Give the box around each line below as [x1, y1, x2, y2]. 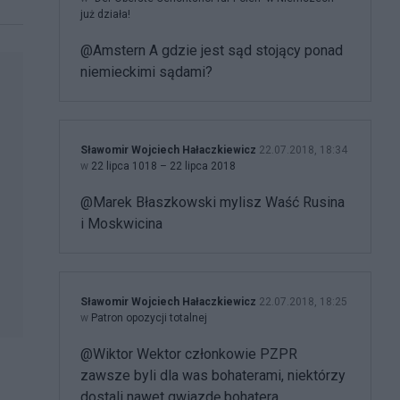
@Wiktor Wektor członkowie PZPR [80, 346, 297, 363]
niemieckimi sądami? [80, 63, 212, 81]
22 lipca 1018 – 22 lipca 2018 [91, 160, 236, 173]
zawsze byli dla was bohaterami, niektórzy [80, 367, 346, 385]
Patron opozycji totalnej [91, 312, 207, 325]
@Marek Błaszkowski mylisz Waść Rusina [80, 194, 345, 212]
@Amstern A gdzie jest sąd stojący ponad [80, 42, 343, 60]
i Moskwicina [80, 215, 162, 233]
